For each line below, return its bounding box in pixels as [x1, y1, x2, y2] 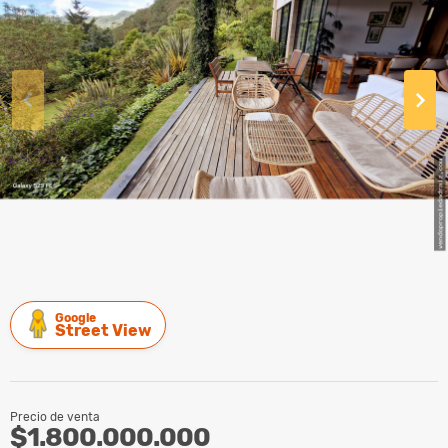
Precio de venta [10, 409, 100, 424]
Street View [55, 320, 151, 340]
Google [55, 310, 96, 325]
